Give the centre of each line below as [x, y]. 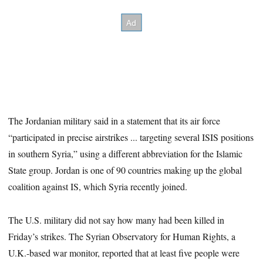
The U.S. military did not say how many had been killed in [117, 220]
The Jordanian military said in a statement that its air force [114, 121]
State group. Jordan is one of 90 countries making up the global [125, 170]
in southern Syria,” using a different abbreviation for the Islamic [126, 154]
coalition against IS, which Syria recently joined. [98, 187]
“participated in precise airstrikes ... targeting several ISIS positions [131, 137]
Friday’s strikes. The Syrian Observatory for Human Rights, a [122, 236]
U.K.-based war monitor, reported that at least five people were [124, 252]
